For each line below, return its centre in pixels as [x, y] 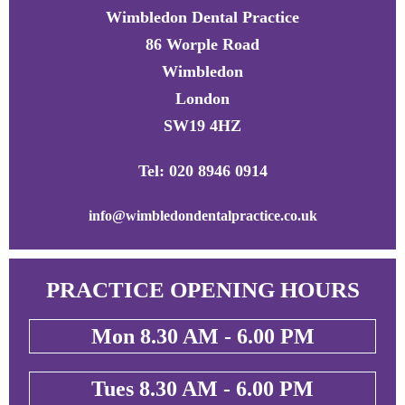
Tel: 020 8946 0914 [202, 171]
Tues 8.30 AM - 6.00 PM [202, 389]
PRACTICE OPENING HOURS [202, 290]
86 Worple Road [202, 44]
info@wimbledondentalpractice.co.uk [202, 216]
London [202, 99]
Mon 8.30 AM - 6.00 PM [202, 336]
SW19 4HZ [202, 126]
